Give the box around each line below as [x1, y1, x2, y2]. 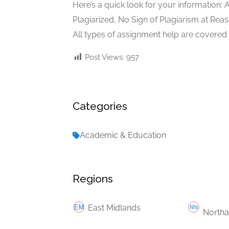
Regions [73, 172, 113, 185]
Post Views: [85, 52, 124, 62]
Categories [73, 99, 127, 112]
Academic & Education [80, 130, 166, 140]
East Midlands [88, 202, 141, 213]
